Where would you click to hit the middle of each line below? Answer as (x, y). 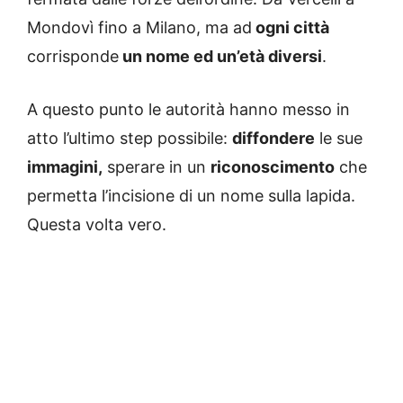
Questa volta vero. (97, 225)
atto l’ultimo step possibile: (130, 139)
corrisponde (73, 57)
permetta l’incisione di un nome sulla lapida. (191, 196)
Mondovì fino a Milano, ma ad (139, 28)
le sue (339, 139)
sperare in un (157, 167)
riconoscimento (273, 167)
